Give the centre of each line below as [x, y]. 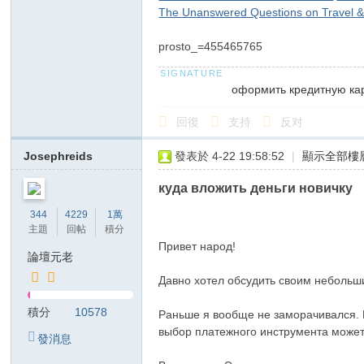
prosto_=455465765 [211, 46]
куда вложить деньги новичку [256, 188]
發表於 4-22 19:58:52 [230, 156]
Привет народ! [197, 246]
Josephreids [58, 156]
